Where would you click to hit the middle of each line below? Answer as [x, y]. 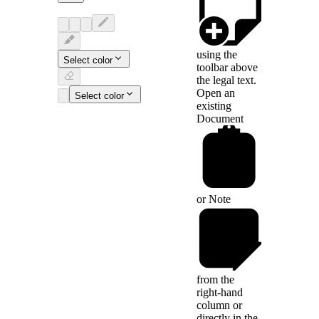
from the [215, 280]
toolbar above [227, 68]
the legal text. [226, 80]
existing [214, 106]
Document [220, 119]
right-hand [220, 293]
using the [217, 55]
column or [219, 305]
